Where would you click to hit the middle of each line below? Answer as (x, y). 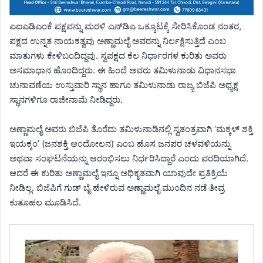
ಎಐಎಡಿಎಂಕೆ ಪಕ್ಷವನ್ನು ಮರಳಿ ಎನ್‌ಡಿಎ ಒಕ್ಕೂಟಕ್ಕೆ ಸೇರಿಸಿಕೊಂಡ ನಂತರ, (125, 26)
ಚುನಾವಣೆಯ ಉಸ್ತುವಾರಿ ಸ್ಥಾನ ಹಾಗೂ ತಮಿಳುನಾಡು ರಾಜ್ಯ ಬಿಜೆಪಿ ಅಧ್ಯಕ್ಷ (124, 85)
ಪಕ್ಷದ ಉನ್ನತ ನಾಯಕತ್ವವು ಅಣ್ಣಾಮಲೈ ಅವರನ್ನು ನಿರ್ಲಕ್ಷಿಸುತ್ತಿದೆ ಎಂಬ (118, 41)
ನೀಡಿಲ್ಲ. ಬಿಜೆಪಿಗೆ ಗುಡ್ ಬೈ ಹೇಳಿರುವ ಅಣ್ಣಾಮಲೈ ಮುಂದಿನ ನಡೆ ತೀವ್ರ (117, 188)
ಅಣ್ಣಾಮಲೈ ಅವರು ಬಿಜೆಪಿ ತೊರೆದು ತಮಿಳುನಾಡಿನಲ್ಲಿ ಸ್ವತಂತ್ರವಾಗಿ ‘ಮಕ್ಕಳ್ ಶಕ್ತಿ (131, 129)
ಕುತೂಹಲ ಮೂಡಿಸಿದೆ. (45, 203)
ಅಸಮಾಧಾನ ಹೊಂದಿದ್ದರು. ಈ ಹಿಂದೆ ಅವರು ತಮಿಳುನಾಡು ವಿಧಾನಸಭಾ (123, 70)
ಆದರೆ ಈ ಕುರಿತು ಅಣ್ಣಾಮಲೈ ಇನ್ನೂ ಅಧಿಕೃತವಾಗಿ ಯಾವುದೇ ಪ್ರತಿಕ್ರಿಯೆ (119, 173)
